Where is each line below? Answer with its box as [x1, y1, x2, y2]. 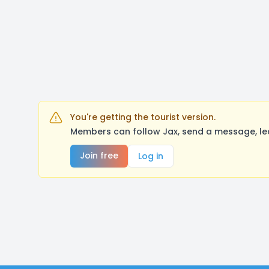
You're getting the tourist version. [70, 111, 216, 123]
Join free [80, 150, 118, 162]
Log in [138, 150, 163, 162]
